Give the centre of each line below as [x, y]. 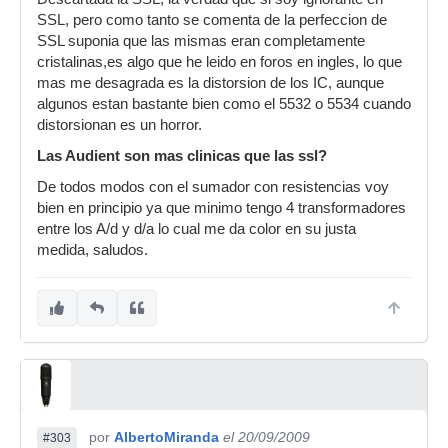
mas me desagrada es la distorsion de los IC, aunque [210, 83]
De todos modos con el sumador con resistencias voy [213, 187]
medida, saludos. [92, 250]
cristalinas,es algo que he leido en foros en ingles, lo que [219, 62]
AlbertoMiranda [166, 437]
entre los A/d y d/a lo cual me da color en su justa [196, 229]
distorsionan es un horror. [119, 125]
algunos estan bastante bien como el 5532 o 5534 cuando [224, 104]
